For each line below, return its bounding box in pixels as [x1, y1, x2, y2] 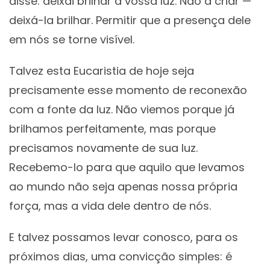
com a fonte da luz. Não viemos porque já [9, 102, 234, 118]
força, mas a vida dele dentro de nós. [9, 198, 211, 214]
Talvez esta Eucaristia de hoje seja [9, 63, 194, 79]
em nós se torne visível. [9, 32, 134, 48]
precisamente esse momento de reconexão [9, 83, 247, 98]
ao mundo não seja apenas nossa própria [9, 179, 237, 195]
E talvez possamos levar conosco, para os [9, 230, 238, 245]
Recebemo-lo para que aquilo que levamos [9, 160, 245, 175]
